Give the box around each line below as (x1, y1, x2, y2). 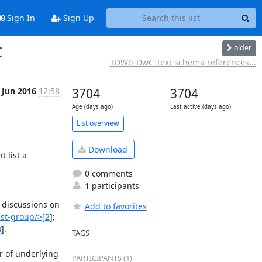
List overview (76, 118, 119, 128)
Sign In (4, 12, 35, 24)
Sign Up (60, 12, 94, 24)
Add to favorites (84, 201, 147, 212)
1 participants (82, 180, 139, 191)
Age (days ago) (71, 102, 113, 111)
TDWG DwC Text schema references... (109, 56, 256, 68)
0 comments (82, 168, 133, 179)
